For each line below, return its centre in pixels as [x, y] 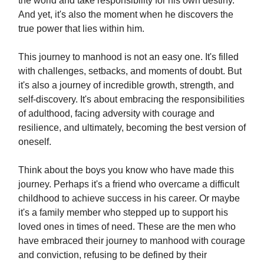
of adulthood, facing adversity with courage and [116, 113]
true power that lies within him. [81, 28]
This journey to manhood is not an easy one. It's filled [128, 57]
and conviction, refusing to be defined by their [113, 255]
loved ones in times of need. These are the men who [127, 226]
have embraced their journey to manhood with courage [132, 240]
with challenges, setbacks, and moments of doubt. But [130, 71]
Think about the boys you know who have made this [126, 170]
